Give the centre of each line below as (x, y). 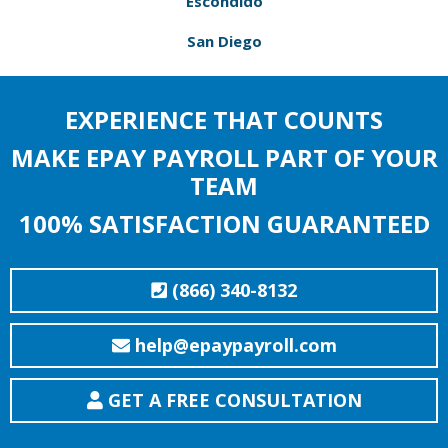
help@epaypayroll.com (233, 345)
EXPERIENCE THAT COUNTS (224, 119)
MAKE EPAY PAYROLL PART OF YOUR (224, 157)
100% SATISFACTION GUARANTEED (224, 223)
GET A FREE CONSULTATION (232, 400)
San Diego (224, 41)
